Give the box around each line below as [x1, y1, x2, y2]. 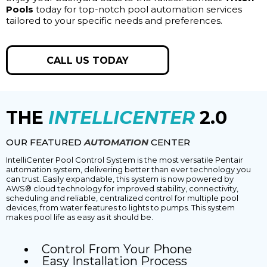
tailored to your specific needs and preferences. [6, 15, 222, 27]
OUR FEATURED [6, 136, 84, 148]
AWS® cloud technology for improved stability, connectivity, [6, 184, 238, 194]
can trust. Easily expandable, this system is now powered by [6, 174, 234, 184]
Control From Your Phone [42, 242, 192, 257]
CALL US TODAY [46, 55, 129, 67]
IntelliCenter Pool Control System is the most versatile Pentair [6, 155, 243, 165]
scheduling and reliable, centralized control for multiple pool [6, 193, 238, 203]
